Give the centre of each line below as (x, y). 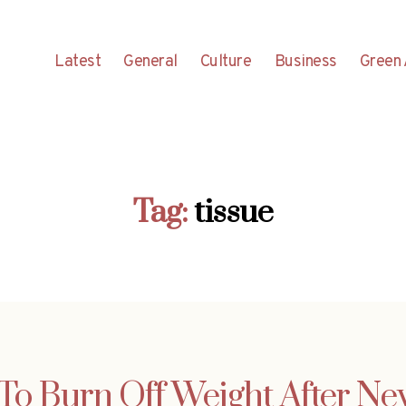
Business (305, 62)
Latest (78, 62)
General (150, 62)
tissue (234, 213)
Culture (226, 62)
